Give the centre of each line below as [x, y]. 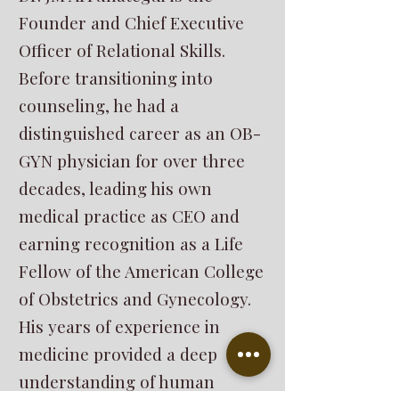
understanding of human [117, 381]
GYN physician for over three [132, 160]
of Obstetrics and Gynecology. [135, 298]
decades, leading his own [115, 188]
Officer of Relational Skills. [122, 50]
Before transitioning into [116, 77]
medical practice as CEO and [129, 216]
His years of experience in [119, 326]
